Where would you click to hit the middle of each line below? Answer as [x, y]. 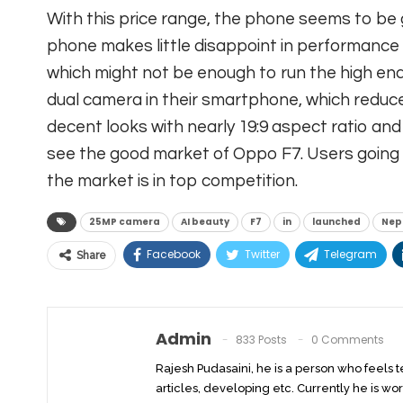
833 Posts [261, 340]
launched [336, 222]
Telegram [350, 255]
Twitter [262, 255]
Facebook [174, 255]
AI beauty [205, 222]
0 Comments [348, 340]
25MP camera [125, 222]
